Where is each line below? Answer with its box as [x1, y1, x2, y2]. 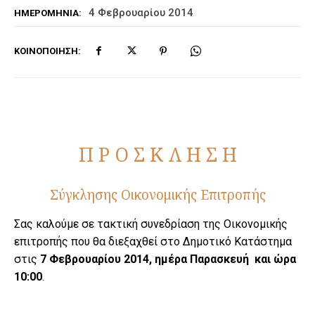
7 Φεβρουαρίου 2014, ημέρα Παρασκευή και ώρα [40, 252, 296, 266]
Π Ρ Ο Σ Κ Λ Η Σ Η [78, 141, 237, 167]
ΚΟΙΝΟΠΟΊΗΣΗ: [14, 46, 81, 57]
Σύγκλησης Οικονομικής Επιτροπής [49, 185, 266, 204]
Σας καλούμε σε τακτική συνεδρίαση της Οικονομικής [14, 217, 288, 231]
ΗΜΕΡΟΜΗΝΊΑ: [14, 7, 82, 18]
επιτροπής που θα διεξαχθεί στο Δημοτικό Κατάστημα [14, 234, 292, 248]
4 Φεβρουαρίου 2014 [89, 6, 193, 19]
